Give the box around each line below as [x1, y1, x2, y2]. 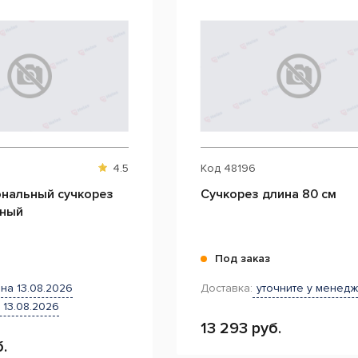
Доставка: [200, 281, 253, 295]
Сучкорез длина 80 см [200, 186, 336, 202]
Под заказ [214, 252, 270, 265]
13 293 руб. [200, 319, 281, 338]
